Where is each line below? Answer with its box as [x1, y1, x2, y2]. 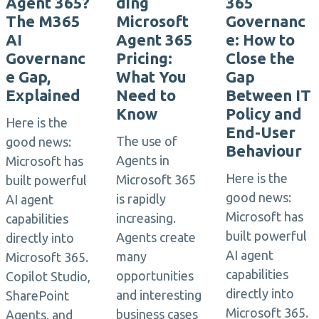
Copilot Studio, [6, 269, 90, 283]
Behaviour [226, 142, 303, 159]
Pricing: [115, 49, 172, 67]
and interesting [115, 288, 202, 302]
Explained [6, 86, 80, 104]
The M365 [6, 12, 80, 30]
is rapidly [115, 192, 166, 206]
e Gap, [6, 68, 51, 85]
